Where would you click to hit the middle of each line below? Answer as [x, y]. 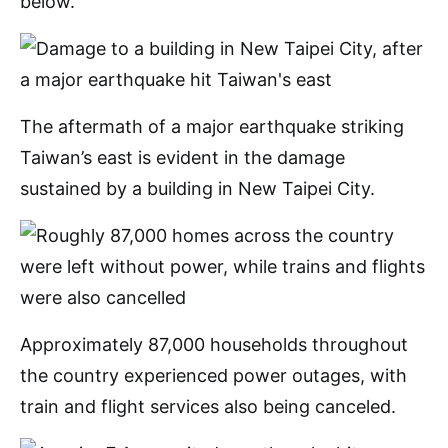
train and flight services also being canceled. [208, 406]
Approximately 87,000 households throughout [214, 344]
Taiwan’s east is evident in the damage [182, 157]
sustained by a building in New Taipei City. [197, 188]
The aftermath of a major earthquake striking [212, 126]
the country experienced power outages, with [213, 375]
